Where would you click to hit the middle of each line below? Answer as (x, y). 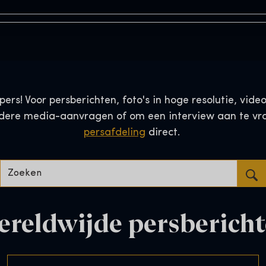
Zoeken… (153, 167)
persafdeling (114, 133)
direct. (164, 133)
